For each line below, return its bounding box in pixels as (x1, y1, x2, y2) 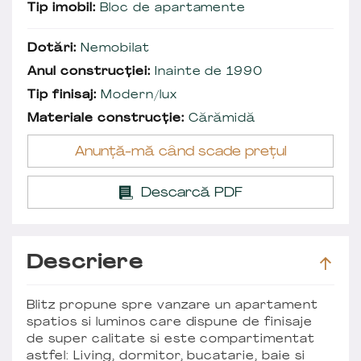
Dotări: (27, 42, 77, 55)
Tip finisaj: (27, 89, 97, 102)
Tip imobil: (27, 2, 96, 15)
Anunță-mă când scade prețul (74, 145, 287, 159)
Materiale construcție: (27, 112, 185, 125)
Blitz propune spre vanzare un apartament (27, 299, 319, 312)
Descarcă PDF (140, 186, 243, 200)
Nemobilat (76, 42, 150, 55)
